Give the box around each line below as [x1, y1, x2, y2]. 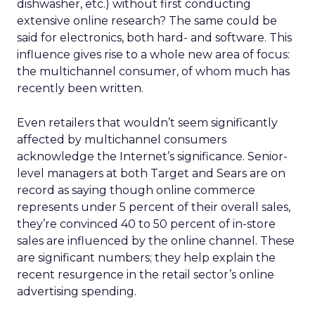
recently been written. [17, 82, 143, 95]
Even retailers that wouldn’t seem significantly [17, 116, 278, 129]
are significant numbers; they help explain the [17, 251, 276, 264]
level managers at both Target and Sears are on [17, 167, 285, 180]
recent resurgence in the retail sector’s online [17, 268, 274, 281]
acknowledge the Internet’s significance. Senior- [17, 150, 288, 163]
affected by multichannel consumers [17, 133, 226, 146]
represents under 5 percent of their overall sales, [17, 200, 290, 214]
